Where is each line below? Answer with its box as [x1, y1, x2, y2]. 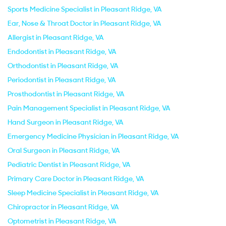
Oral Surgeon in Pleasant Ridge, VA [8, 146, 120, 155]
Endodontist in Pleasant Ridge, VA [8, 47, 117, 56]
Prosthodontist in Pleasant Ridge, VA [8, 89, 125, 98]
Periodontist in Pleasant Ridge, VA [8, 75, 116, 84]
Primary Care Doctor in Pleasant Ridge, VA [8, 174, 144, 183]
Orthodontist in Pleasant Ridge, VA [8, 61, 119, 70]
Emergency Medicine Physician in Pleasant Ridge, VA [8, 132, 179, 141]
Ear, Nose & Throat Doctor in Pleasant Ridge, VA [8, 19, 161, 28]
